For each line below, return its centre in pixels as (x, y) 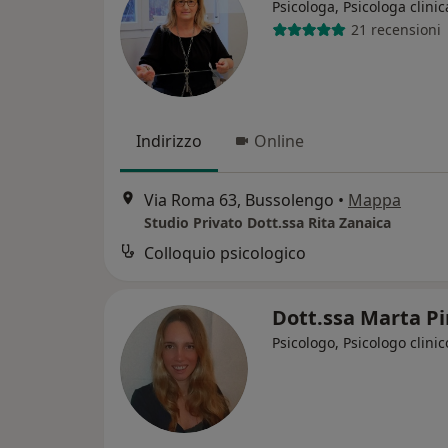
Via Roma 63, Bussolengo (239, 200)
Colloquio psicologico (225, 253)
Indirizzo (169, 140)
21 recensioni (395, 30)
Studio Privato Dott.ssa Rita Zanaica (267, 223)
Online (279, 140)
